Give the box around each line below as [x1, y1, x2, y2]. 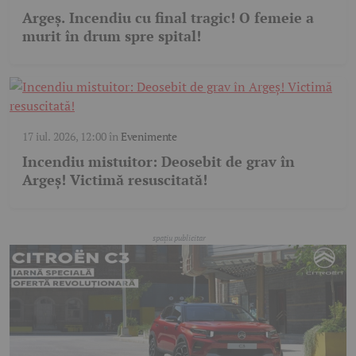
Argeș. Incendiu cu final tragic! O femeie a [22, 8, 314, 28]
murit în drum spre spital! [22, 26, 201, 46]
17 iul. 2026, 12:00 [22, 129, 106, 145]
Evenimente [120, 129, 178, 145]
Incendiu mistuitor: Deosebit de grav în [22, 152, 295, 172]
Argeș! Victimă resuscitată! [22, 170, 207, 190]
